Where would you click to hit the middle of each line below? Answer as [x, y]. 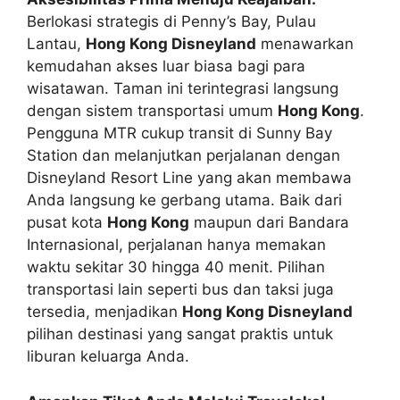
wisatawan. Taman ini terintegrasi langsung [183, 88]
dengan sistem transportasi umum [152, 111]
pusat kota [67, 222]
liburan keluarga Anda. [108, 356]
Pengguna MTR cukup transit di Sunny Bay [179, 133]
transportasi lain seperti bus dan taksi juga [180, 289]
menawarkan [305, 44]
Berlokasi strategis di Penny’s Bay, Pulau [171, 21]
